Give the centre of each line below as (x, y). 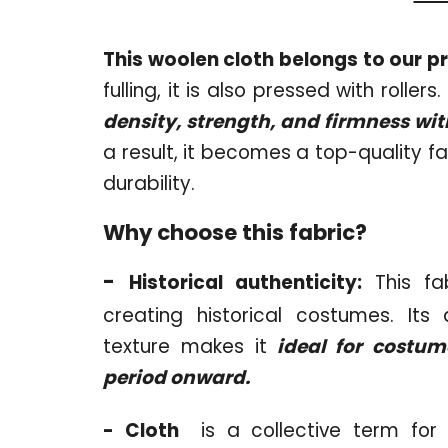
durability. (149, 183)
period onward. (176, 377)
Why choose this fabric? (235, 232)
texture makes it (185, 346)
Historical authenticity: (245, 282)
